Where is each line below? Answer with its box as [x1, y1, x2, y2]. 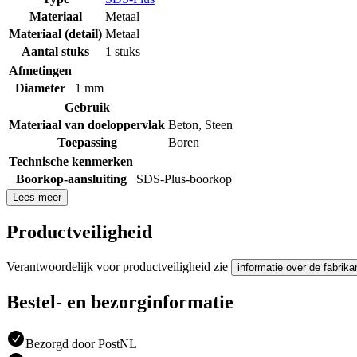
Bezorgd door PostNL [25, 336, 137, 351]
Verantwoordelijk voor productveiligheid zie [6, 259, 231, 273]
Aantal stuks [22, 44, 89, 58]
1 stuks [105, 44, 140, 58]
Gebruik [64, 100, 110, 114]
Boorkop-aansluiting [15, 171, 127, 186]
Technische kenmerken [9, 154, 133, 168]
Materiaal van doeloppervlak [9, 117, 165, 131]
